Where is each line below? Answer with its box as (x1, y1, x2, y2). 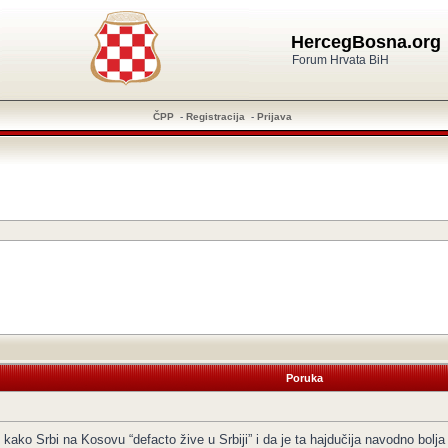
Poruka (286, 372, 323, 384)
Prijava (257, 111, 292, 122)
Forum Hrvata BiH (291, 53, 389, 67)
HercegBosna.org (290, 32, 441, 52)
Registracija (186, 111, 245, 122)
